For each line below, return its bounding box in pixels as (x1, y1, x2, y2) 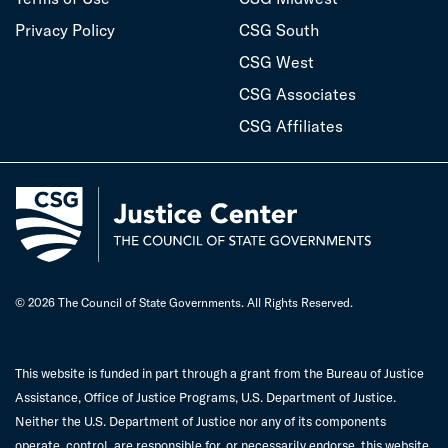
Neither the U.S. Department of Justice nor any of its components (15, 412, 386, 429)
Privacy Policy (15, 19, 115, 40)
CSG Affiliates (239, 115, 343, 136)
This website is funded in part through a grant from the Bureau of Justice (15, 364, 424, 381)
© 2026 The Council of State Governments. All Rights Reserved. (15, 294, 353, 310)
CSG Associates (239, 83, 356, 104)
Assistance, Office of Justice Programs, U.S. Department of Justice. (15, 388, 396, 405)
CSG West (239, 51, 314, 72)
